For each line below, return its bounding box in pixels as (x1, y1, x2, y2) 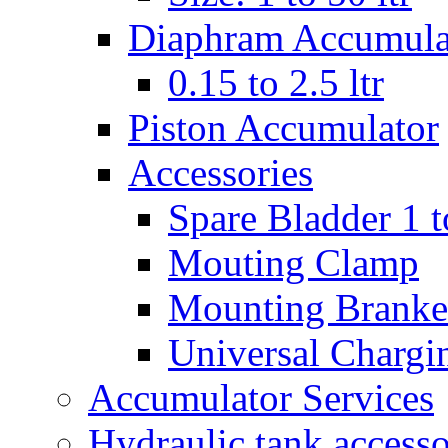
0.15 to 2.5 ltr (168, 61, 384, 104)
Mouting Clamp (168, 241, 419, 284)
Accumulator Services (88, 376, 434, 419)
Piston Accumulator (128, 106, 439, 149)
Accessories (128, 151, 313, 194)
